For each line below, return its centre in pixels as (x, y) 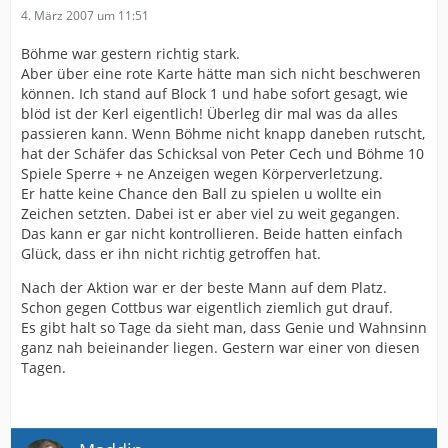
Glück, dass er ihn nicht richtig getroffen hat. (171, 253)
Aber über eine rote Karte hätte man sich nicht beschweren (221, 73)
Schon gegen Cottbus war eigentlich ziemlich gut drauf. (207, 307)
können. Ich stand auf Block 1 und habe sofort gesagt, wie (214, 93)
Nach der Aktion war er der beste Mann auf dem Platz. (204, 287)
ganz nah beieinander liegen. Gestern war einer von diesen (220, 347)
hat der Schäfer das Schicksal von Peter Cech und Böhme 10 (222, 153)
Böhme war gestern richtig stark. (130, 53)
